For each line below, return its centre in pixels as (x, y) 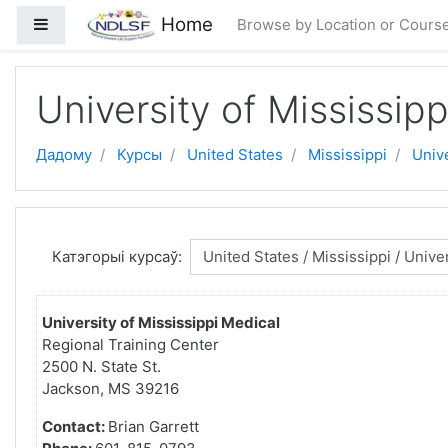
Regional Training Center (130, 344)
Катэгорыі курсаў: (117, 256)
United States (235, 154)
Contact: (75, 426)
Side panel (85, 23)
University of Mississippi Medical (161, 322)
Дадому (64, 154)
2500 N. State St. (101, 366)
